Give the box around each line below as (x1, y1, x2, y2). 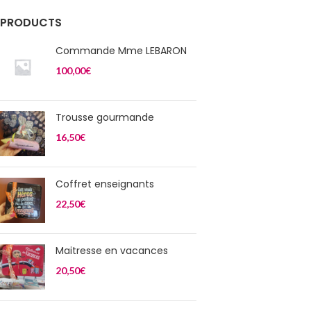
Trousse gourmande (56, 110, 154, 124)
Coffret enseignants (56, 177, 154, 191)
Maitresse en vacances (56, 244, 168, 258)
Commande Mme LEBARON (56, 44, 187, 58)
